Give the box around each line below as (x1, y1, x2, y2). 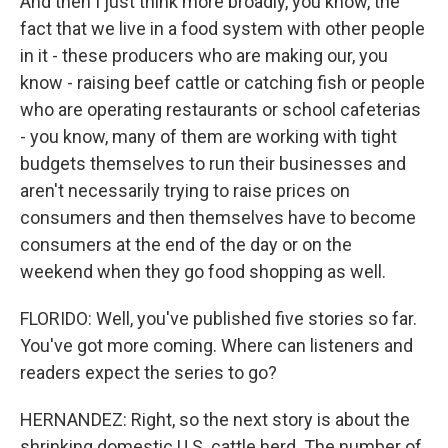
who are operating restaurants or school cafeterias (20, 99, 421, 120)
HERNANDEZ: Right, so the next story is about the (20, 409, 410, 430)
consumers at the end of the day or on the (20, 234, 352, 255)
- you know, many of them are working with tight (20, 126, 397, 147)
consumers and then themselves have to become (20, 207, 416, 228)
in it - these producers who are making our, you (20, 45, 388, 66)
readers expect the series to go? (20, 362, 277, 383)
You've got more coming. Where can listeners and (20, 335, 413, 356)
